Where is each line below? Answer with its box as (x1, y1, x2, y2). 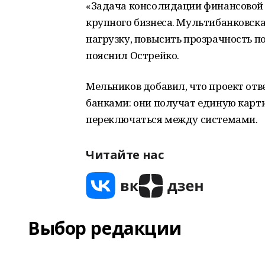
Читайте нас (86, 147, 164, 163)
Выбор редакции (28, 216, 182, 240)
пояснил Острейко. (86, 49, 179, 62)
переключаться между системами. (86, 112, 258, 126)
